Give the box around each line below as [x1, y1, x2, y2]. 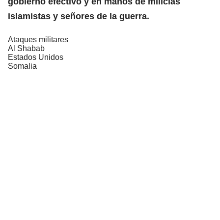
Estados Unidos [8, 53, 63, 61]
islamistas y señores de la [8, 11, 119, 21]
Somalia [8, 61, 37, 70]
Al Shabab [8, 44, 45, 53]
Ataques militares [8, 35, 68, 44]
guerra [119, 11, 147, 21]
